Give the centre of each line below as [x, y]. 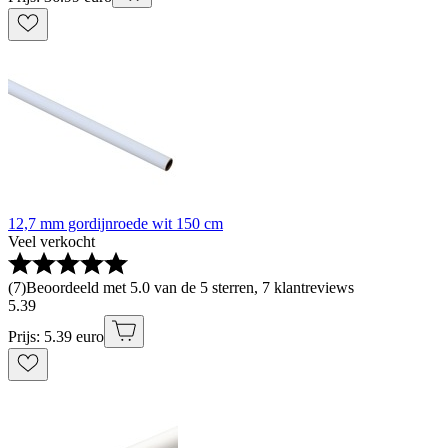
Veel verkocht [51, 242]
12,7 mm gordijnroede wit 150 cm [115, 224]
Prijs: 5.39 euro [56, 337]
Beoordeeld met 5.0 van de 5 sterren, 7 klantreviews [190, 288]
